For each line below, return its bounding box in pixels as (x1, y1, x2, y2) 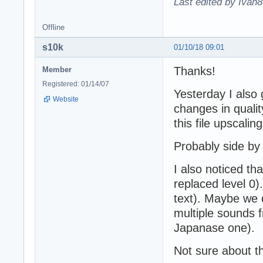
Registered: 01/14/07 (42, 79, 109, 88)
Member (42, 65, 72, 74)
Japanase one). (174, 221, 255, 234)
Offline (42, 22, 65, 32)
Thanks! (174, 64, 215, 77)
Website (53, 95, 79, 103)
